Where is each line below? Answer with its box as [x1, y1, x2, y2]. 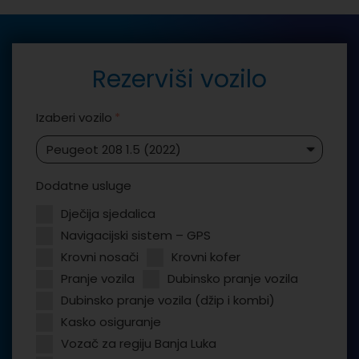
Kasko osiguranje [61, 313, 161, 330]
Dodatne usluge [36, 176, 131, 194]
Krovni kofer [171, 248, 240, 265]
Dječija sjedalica [61, 204, 155, 222]
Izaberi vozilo [36, 108, 112, 126]
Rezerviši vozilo [92, 62, 267, 96]
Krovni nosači [61, 248, 139, 265]
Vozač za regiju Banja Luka [61, 334, 216, 352]
